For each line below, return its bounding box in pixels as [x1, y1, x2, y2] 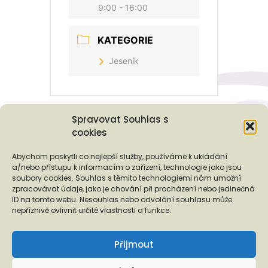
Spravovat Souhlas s [72, 113, 169, 126]
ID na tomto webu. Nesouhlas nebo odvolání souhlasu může [12, 194, 232, 205]
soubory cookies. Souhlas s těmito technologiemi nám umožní [12, 173, 241, 183]
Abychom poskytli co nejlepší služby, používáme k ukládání [12, 151, 227, 162]
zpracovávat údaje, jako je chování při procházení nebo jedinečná [12, 184, 255, 194]
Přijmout [114, 237, 154, 251]
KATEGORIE [98, 33, 153, 46]
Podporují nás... [9, 147, 99, 165]
